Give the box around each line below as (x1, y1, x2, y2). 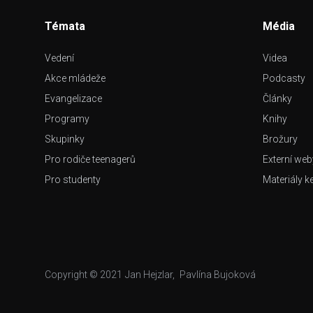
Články (263, 93, 292, 104)
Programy (45, 113, 89, 124)
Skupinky (45, 133, 85, 145)
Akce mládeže (45, 73, 105, 84)
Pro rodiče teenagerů (45, 154, 136, 165)
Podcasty (263, 73, 305, 84)
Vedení (45, 52, 74, 64)
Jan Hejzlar (125, 269, 173, 280)
